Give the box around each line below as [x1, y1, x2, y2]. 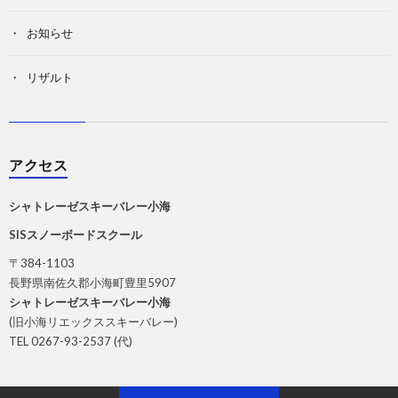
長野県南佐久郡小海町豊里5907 [9, 275, 176, 291]
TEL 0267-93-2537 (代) [9, 334, 132, 349]
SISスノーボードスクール [9, 227, 142, 243]
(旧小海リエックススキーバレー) [9, 314, 178, 330]
